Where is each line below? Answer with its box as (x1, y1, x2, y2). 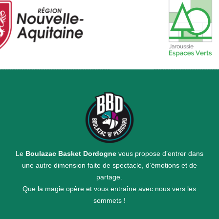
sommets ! (93, 197, 126, 205)
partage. (96, 173, 123, 181)
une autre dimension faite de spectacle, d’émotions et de (22, 161, 197, 170)
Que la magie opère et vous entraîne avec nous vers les (22, 185, 197, 193)
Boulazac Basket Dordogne (25, 150, 116, 158)
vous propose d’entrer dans (116, 150, 203, 158)
